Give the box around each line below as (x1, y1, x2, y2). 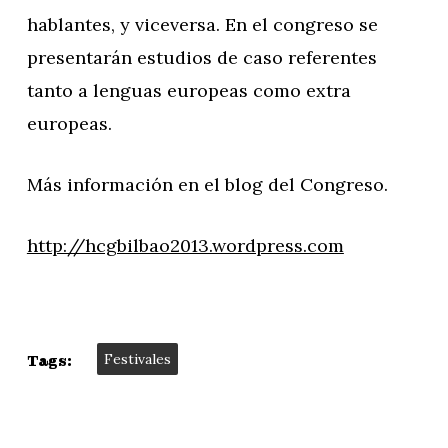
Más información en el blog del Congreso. (26, 173, 388, 196)
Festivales (103, 350, 171, 368)
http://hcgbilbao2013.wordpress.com (26, 234, 344, 257)
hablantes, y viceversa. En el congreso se (26, 13, 378, 36)
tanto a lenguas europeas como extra (26, 79, 351, 102)
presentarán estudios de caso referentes (26, 46, 377, 69)
